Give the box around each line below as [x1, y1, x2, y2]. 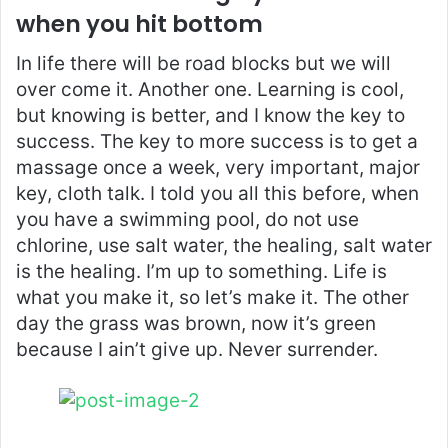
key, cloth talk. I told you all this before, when [16, 182, 419, 206]
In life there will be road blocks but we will [16, 52, 391, 76]
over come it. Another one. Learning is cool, [16, 78, 404, 102]
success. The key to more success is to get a [16, 130, 418, 154]
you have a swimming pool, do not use [16, 208, 359, 232]
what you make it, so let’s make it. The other [16, 286, 409, 310]
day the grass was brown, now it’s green [16, 312, 376, 336]
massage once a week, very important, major [16, 156, 420, 180]
